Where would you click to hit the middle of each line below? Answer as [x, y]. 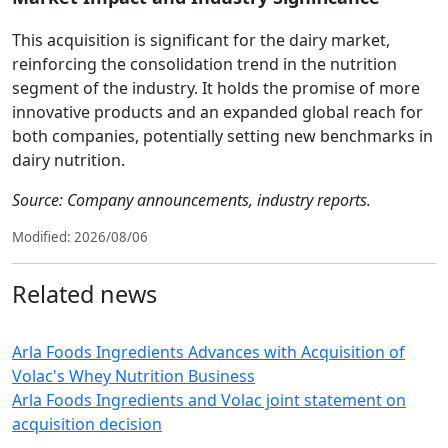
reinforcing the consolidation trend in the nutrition [204, 64]
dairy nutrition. [68, 160]
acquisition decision [87, 424]
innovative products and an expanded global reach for [217, 112]
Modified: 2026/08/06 [80, 237]
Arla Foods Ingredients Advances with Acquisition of [208, 352]
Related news [84, 294]
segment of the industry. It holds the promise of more [216, 88]
